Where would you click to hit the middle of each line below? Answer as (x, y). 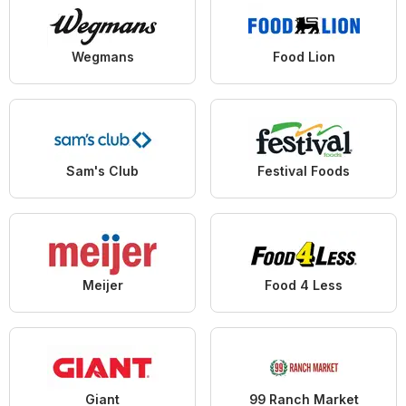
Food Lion (304, 56)
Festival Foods (304, 170)
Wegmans (102, 56)
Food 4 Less (304, 285)
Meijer (102, 285)
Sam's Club (102, 170)
